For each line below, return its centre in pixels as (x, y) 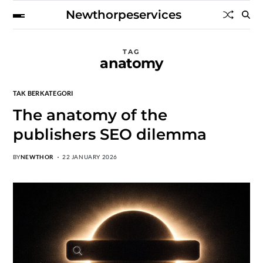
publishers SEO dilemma (109, 134)
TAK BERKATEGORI (43, 93)
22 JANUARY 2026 (90, 157)
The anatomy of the (90, 115)
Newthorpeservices (124, 15)
